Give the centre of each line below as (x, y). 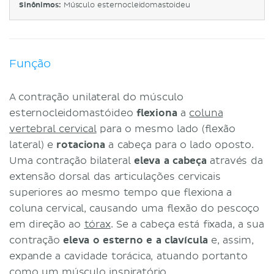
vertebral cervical (53, 129)
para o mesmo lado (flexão (166, 129)
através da (235, 161)
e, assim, (231, 240)
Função (30, 64)
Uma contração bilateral (72, 161)
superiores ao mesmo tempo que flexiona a (121, 192)
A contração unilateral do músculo (97, 97)
